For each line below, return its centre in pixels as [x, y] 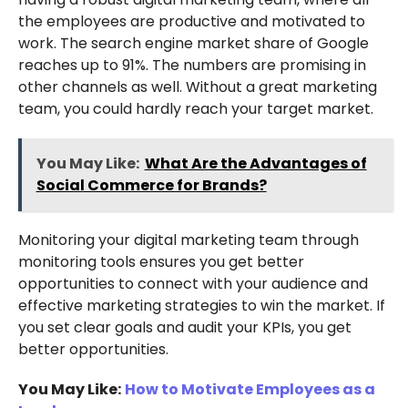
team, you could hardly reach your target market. [195, 109]
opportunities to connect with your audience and [193, 284]
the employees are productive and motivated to [191, 22]
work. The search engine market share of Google [193, 44]
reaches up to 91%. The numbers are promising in [192, 66]
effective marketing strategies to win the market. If [201, 306]
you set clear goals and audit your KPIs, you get [184, 328]
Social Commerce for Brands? [151, 186]
